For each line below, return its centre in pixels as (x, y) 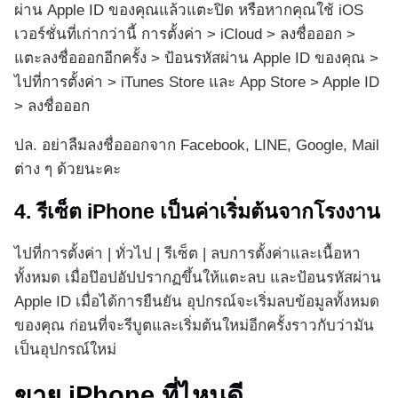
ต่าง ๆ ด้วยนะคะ (68, 170)
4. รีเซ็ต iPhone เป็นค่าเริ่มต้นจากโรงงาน (197, 212)
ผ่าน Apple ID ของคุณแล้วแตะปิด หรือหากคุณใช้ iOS (189, 11)
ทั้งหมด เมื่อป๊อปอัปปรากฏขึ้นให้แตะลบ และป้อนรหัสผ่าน (198, 278)
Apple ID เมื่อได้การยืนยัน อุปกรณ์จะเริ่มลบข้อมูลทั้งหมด (197, 302)
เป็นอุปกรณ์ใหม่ (65, 350)
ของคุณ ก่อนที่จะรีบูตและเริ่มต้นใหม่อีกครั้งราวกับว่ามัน (194, 326)
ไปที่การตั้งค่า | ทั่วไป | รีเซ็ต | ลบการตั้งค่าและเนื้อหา (187, 254)
